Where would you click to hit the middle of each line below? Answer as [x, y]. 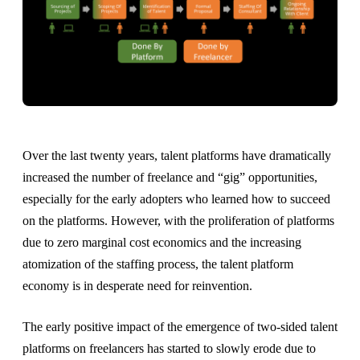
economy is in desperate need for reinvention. [137, 286]
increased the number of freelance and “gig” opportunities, [170, 178]
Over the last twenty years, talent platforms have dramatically [177, 156]
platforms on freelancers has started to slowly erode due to [169, 349]
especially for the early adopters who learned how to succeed [176, 199]
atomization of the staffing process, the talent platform [158, 264]
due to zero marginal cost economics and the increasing [162, 243]
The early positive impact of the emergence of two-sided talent [180, 327]
